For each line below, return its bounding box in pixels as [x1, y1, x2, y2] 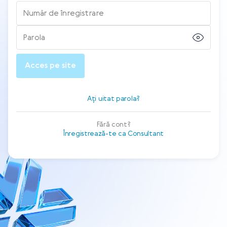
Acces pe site [25, 62, 76, 70]
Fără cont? [96, 121, 131, 128]
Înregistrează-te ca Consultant [63, 130, 164, 137]
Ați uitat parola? [87, 95, 140, 102]
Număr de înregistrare [23, 10, 104, 18]
